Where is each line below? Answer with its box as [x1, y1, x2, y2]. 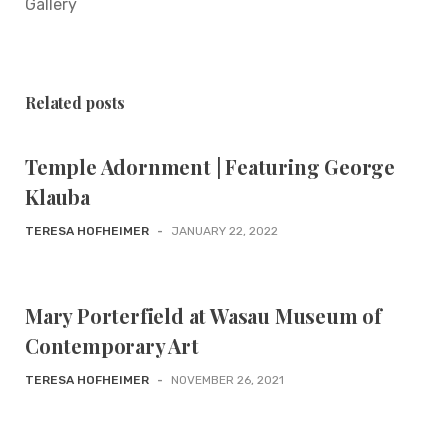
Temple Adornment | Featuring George [25, 153, 395, 180]
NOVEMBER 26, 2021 [171, 373, 284, 387]
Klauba [25, 183, 90, 210]
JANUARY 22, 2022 [171, 224, 278, 238]
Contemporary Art [25, 332, 199, 359]
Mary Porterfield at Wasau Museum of [25, 302, 382, 329]
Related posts [25, 92, 125, 113]
